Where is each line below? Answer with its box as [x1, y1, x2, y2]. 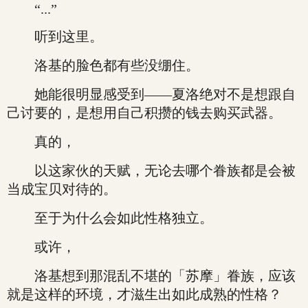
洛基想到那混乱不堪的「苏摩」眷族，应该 [7, 268, 296, 283]
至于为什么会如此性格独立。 [7, 210, 213, 225]
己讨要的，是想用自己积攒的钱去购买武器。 [7, 105, 282, 120]
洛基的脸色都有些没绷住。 [7, 58, 199, 73]
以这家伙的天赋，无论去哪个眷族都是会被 [7, 163, 296, 178]
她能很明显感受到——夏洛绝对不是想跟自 [7, 87, 296, 102]
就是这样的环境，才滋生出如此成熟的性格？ [7, 287, 282, 302]
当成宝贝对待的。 [7, 181, 117, 197]
